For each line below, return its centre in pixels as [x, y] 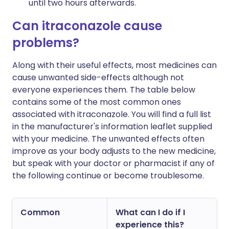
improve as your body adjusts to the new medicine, [114, 151]
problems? [46, 43]
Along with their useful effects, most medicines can [114, 65]
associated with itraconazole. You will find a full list [112, 114]
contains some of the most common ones [97, 102]
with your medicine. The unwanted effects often [108, 139]
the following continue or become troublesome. [108, 176]
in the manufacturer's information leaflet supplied [112, 127]
